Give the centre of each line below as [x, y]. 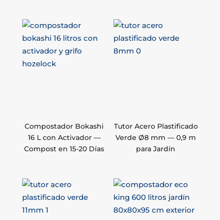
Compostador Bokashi [64, 126]
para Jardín [156, 149]
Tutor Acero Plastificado [156, 126]
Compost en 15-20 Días [64, 149]
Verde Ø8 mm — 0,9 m [156, 137]
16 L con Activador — [64, 137]
